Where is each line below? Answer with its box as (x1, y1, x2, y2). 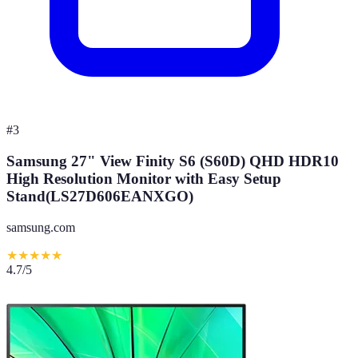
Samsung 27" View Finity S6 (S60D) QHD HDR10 (6, 152, 339, 169)
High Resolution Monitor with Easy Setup (6, 169, 281, 187)
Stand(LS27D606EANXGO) (6, 187, 193, 205)
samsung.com (6, 220, 75, 234)
